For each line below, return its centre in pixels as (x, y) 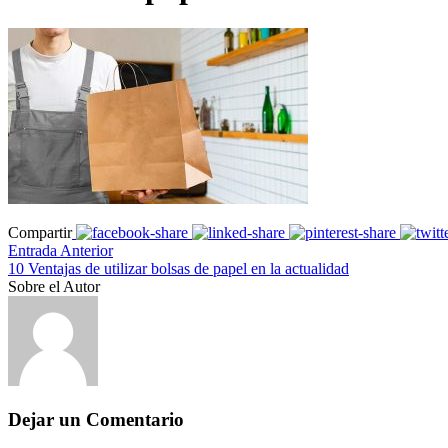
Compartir (40, 232)
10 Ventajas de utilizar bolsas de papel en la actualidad (178, 268)
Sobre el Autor (54, 286)
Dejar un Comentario (96, 419)
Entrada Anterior (60, 250)
